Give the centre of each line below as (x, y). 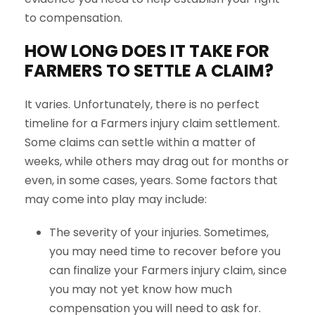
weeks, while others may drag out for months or (157, 161)
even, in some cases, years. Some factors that (151, 180)
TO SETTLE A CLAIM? (190, 71)
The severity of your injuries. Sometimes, (159, 232)
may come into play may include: (116, 199)
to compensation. (73, 18)
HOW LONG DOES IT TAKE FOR (147, 51)
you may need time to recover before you (165, 251)
